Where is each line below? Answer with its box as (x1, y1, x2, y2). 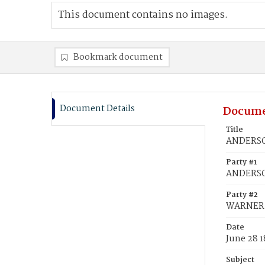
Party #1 (226, 156, 257, 169)
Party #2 (226, 189, 258, 201)
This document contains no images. (58, 7, 228, 23)
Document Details (60, 102, 135, 116)
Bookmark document (73, 50, 163, 64)
